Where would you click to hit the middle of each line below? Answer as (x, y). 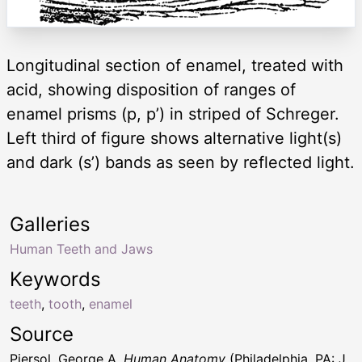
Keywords (55, 280)
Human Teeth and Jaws (81, 249)
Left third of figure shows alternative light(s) (174, 139)
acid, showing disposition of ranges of (151, 90)
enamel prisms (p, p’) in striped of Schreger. (173, 114)
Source (42, 335)
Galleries (50, 225)
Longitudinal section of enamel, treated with (175, 66)
